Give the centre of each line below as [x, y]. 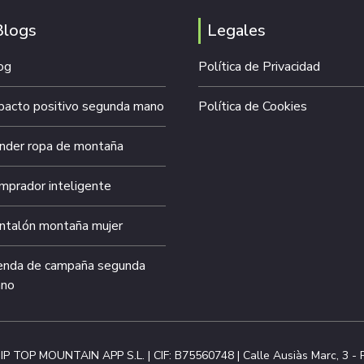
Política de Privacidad [259, 67]
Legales [236, 31]
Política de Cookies [253, 107]
